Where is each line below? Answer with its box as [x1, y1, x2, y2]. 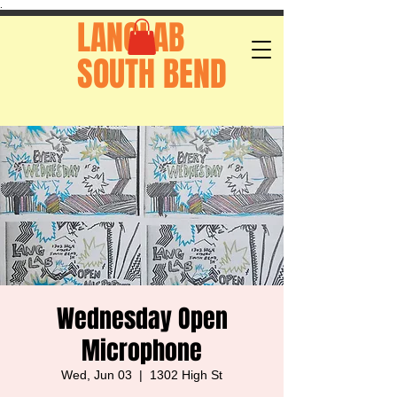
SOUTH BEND [77, 50, 227, 99]
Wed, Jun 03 [61, 368, 132, 382]
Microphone [82, 332, 202, 369]
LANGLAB [77, 13, 184, 63]
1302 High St [150, 368, 222, 382]
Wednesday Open [56, 300, 228, 337]
